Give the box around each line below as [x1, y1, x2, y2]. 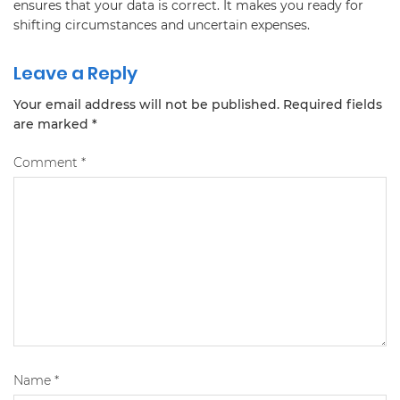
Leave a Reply [13, 60, 137, 86]
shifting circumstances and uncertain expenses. [13, 16, 310, 33]
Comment [13, 154, 81, 171]
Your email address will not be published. [13, 96, 279, 112]
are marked [13, 115, 92, 132]
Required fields [283, 96, 382, 112]
